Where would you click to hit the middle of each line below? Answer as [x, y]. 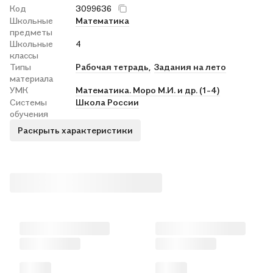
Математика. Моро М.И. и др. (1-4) [148, 90]
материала [31, 78]
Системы [28, 102]
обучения [29, 113]
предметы [31, 32]
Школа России [107, 102]
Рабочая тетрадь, [113, 66]
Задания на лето [190, 66]
